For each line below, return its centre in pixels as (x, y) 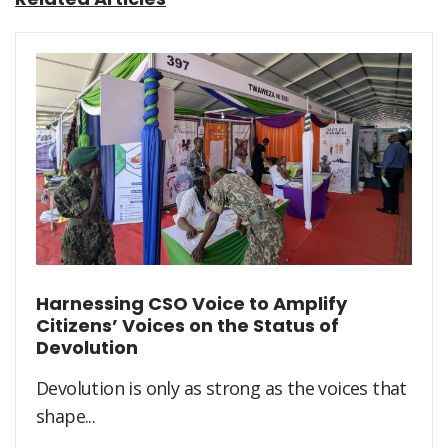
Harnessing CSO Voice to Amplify (191, 303)
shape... (66, 415)
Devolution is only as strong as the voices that (221, 387)
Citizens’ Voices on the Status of (187, 325)
